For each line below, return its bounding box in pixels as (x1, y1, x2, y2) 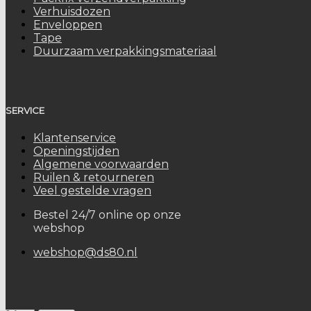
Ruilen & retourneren (33, 171, 154, 185)
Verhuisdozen (33, 5, 110, 19)
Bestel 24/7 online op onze (33, 208, 181, 222)
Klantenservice (33, 131, 116, 145)
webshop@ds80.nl (33, 246, 137, 260)
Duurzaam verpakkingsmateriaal (33, 44, 217, 58)
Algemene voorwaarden (33, 158, 169, 171)
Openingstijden (33, 144, 119, 158)
